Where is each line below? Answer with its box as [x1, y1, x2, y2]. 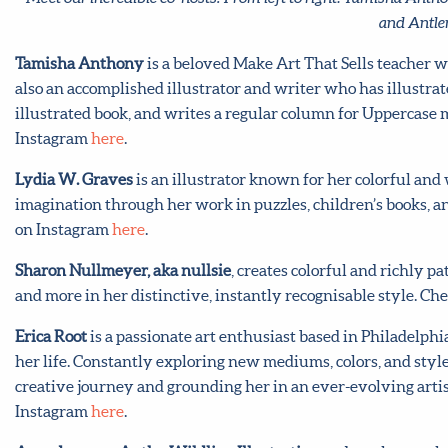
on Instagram [15, 219, 112, 238]
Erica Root [15, 326, 87, 345]
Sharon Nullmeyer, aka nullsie [15, 260, 231, 279]
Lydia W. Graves [15, 169, 133, 188]
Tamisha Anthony [15, 53, 144, 72]
